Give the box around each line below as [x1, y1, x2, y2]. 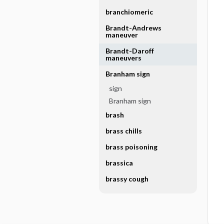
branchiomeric [105, 7, 153, 16]
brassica [105, 158, 133, 167]
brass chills [105, 126, 142, 135]
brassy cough [105, 174, 148, 183]
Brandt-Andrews [105, 23, 161, 32]
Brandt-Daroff [105, 46, 154, 55]
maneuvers [105, 53, 141, 62]
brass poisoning [105, 142, 157, 151]
